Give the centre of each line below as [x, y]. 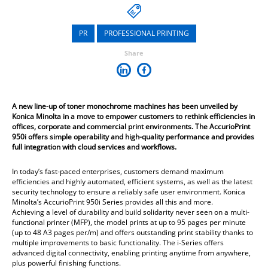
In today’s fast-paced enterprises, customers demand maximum [118, 171]
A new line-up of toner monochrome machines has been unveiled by [125, 106]
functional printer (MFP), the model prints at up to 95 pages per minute [129, 222]
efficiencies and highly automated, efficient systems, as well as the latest [132, 182]
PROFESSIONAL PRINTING [147, 33]
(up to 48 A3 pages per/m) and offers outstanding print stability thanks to [133, 232]
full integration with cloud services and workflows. [94, 147]
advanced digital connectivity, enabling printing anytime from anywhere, [131, 253]
